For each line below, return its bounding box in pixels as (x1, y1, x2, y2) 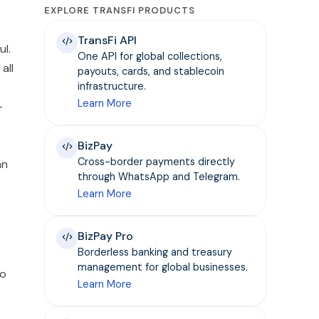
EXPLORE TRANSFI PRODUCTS (44, 4, 196, 16)
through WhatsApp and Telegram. (78, 170, 241, 183)
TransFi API (78, 33, 137, 48)
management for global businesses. (78, 261, 249, 273)
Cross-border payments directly (78, 155, 236, 168)
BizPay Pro (78, 229, 134, 244)
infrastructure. (78, 80, 147, 93)
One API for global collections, (78, 50, 223, 63)
